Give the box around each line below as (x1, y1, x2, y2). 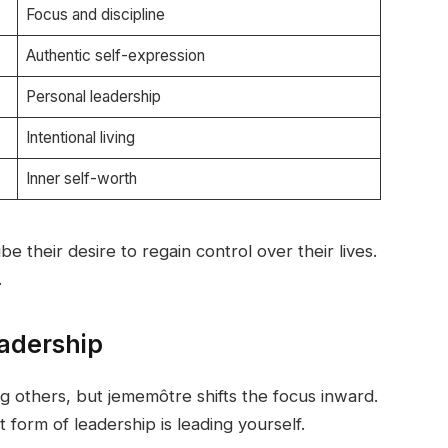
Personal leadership (25, 87, 161, 107)
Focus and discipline (25, 5, 165, 25)
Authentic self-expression (25, 46, 205, 66)
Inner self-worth (25, 169, 137, 189)
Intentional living (25, 128, 135, 148)
